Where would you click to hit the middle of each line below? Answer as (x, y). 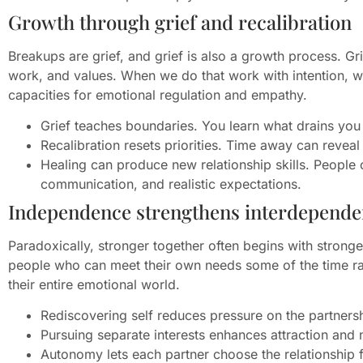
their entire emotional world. (94, 285)
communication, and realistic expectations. (171, 184)
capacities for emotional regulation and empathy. (158, 94)
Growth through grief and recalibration (180, 21)
